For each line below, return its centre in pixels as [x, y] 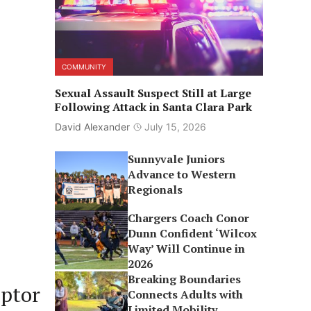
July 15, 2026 [175, 127]
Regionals [155, 190]
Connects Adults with [186, 294]
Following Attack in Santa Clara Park [153, 107]
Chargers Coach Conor [189, 218]
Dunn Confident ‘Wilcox [193, 233]
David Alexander [92, 127]
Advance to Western [182, 174]
